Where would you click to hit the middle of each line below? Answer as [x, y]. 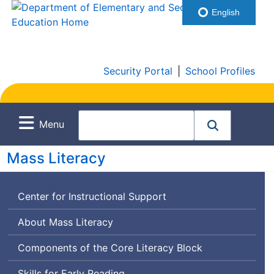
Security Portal [138, 71]
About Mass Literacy [65, 222]
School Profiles [220, 71]
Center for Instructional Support [92, 197]
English [224, 12]
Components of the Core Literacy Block [110, 248]
